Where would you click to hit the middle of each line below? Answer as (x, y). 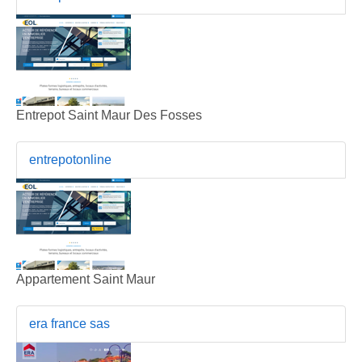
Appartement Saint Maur (86, 279)
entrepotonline (70, 159)
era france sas (69, 323)
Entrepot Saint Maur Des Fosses (109, 115)
